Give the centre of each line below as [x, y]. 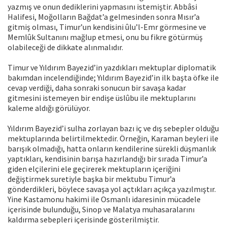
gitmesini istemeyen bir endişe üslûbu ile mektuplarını [102, 98]
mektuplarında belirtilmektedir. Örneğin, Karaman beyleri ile [113, 139]
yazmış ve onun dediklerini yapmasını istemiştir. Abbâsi [102, 7]
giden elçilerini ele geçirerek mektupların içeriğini [94, 169]
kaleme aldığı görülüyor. [49, 108]
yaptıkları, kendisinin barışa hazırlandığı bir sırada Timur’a [107, 159]
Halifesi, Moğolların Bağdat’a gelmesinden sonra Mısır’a [104, 17]
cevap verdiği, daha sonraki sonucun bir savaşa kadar [97, 88]
